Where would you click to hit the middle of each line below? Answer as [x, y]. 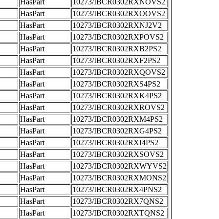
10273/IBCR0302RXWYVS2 [120, 166]
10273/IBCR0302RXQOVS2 [119, 72]
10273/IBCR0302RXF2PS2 [116, 60]
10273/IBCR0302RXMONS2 [119, 178]
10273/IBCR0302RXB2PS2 [117, 49]
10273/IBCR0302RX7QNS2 [118, 201]
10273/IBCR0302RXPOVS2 [118, 37]
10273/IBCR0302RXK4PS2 [117, 96]
